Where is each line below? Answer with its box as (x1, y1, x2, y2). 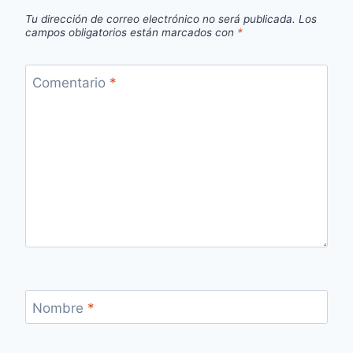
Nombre (32, 299, 87, 316)
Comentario (32, 74, 110, 91)
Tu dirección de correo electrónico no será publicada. (25, 13, 295, 26)
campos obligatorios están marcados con (25, 26, 237, 39)
